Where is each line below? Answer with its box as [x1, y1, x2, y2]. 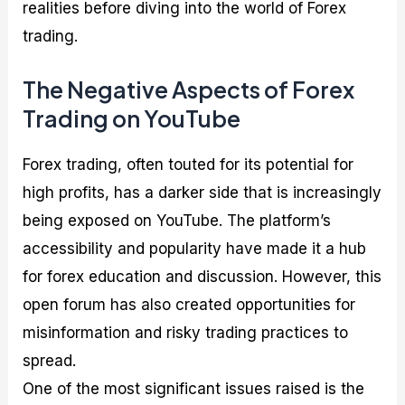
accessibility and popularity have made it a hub [23, 240, 367, 259]
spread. [23, 352, 77, 371]
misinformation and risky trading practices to [23, 324, 349, 343]
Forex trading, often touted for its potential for [23, 155, 354, 174]
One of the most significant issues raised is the [23, 380, 365, 399]
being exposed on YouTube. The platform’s [23, 212, 332, 231]
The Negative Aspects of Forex [23, 75, 355, 105]
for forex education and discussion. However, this [23, 268, 382, 287]
